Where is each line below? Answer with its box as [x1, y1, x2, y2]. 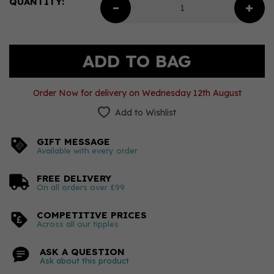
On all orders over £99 [37, 182, 125, 192]
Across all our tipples [37, 219, 119, 229]
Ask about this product [40, 256, 129, 265]
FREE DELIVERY [37, 172, 111, 184]
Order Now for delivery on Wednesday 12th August [32, 87, 242, 98]
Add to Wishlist [115, 107, 176, 118]
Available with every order [37, 146, 138, 155]
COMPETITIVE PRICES [37, 209, 147, 221]
